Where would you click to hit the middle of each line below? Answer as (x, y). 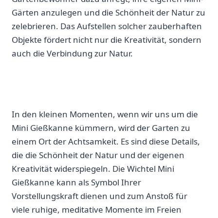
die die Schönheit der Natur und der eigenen (98, 155)
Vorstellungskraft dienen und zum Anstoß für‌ (100, 196)
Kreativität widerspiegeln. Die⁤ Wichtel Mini (93, 168)
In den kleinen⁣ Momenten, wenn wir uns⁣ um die (105, 114)
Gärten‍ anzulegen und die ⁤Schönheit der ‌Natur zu (109, 13)
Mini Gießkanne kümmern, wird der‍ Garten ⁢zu (101, 127)
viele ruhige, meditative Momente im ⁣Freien (97, 209)
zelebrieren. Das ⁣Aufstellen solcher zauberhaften (107, 26)
